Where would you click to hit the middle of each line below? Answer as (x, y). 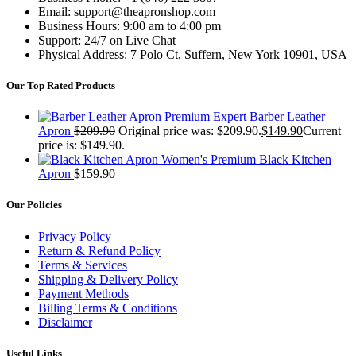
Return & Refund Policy (99, 250)
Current (322, 131)
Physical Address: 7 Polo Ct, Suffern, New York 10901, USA (193, 54)
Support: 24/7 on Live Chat (107, 40)
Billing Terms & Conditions (108, 308)
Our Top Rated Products (61, 86)
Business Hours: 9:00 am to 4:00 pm (130, 25)
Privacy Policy (75, 236)
